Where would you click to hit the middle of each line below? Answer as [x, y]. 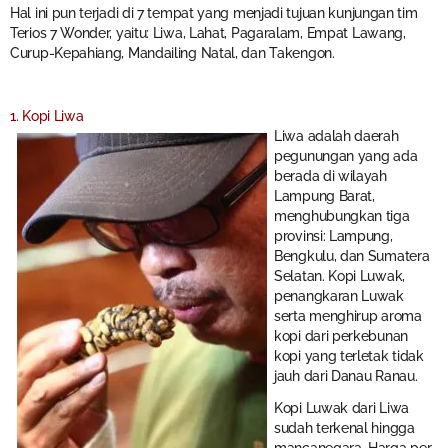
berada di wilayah [330, 176]
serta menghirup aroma [348, 316]
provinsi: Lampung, [333, 236]
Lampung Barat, [324, 196]
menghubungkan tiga [342, 216]
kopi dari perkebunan [341, 336]
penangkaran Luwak [339, 296]
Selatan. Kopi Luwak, [339, 276]
